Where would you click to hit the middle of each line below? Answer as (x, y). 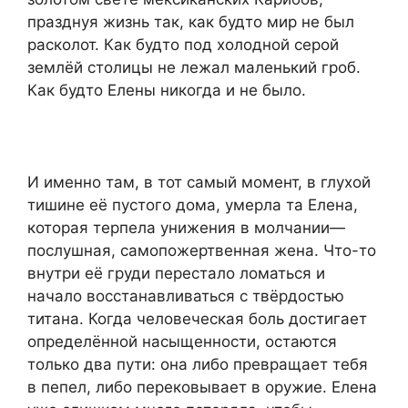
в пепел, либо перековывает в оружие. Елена (202, 387)
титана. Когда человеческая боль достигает (197, 318)
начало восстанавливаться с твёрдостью (186, 296)
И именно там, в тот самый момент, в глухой (199, 182)
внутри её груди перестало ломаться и (176, 273)
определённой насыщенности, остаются (182, 341)
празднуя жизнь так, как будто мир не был (191, 21)
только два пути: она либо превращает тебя (198, 364)
